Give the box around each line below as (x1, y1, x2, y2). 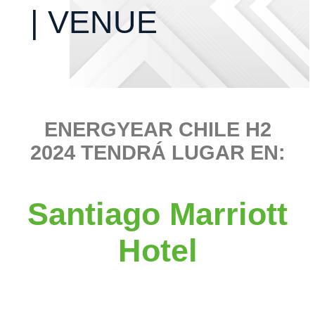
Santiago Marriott (27, 196, 288, 233)
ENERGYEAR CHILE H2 (44, 118, 271, 141)
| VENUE (30, 4, 157, 41)
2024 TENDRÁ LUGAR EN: (30, 141, 285, 165)
